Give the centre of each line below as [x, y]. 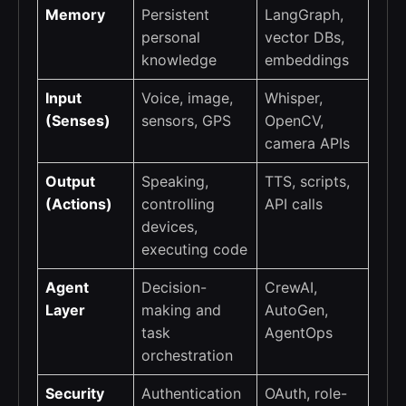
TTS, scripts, [307, 182]
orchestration [187, 356]
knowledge [179, 60]
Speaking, [175, 182]
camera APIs [307, 144]
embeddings [307, 60]
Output [70, 182]
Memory [75, 15]
